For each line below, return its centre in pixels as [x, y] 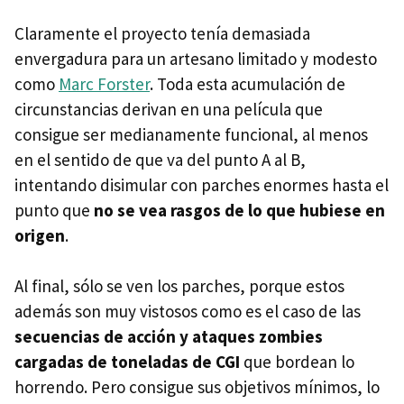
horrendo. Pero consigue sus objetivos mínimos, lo [197, 386]
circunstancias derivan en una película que [169, 109]
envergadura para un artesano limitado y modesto [196, 58]
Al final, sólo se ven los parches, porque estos [179, 285]
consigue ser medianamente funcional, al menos [191, 134]
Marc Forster [104, 83]
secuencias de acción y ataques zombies [169, 336]
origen [40, 235]
